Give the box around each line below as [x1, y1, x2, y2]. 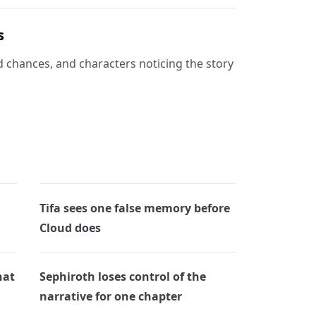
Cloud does [39, 220, 102, 236]
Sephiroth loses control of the [39, 269, 207, 284]
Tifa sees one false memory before [39, 200, 231, 216]
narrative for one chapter [39, 288, 183, 304]
